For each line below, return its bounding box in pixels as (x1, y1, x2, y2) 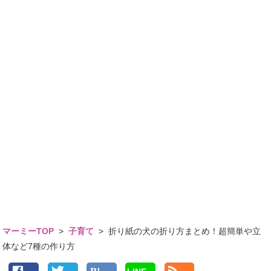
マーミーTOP (2, 226, 54, 237)
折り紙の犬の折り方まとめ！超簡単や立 (108, 226, 261, 237)
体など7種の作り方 (2, 241, 76, 252)
